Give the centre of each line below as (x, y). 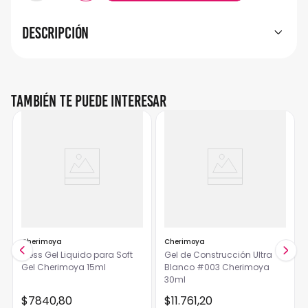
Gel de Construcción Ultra (218, 255)
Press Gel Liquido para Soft (77, 255)
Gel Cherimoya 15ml (63, 267)
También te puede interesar (89, 101)
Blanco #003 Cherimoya (217, 267)
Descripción (56, 33)
